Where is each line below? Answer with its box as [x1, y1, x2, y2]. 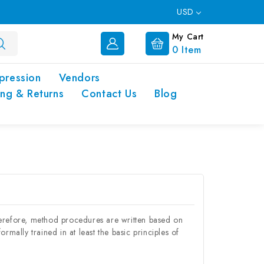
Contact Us [81, 86, 137, 101]
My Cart [171, 30, 204, 42]
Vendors [58, 70, 100, 85]
